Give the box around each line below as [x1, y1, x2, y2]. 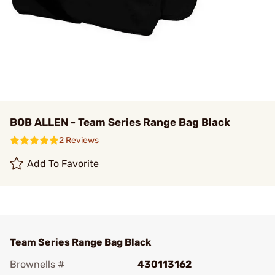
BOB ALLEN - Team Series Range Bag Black [10, 116, 230, 128]
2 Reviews [59, 135, 99, 145]
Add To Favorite [27, 158, 99, 169]
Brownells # [10, 258, 64, 270]
